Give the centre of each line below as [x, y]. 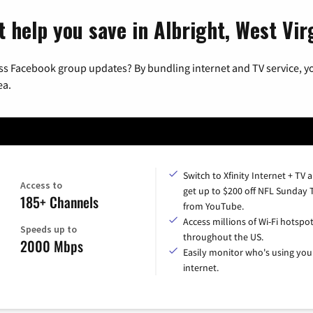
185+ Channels [59, 202]
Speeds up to [48, 229]
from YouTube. [213, 206]
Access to [41, 185]
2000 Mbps [51, 246]
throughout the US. [223, 236]
